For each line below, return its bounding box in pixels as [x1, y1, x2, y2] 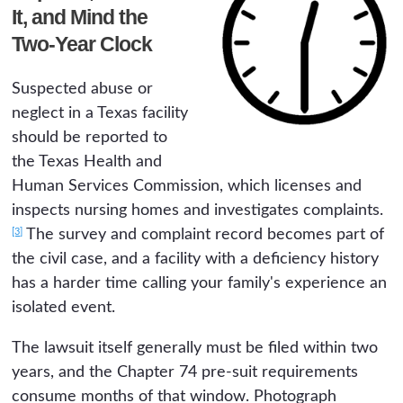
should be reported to [12, 130, 168, 147]
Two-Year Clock [12, 32, 153, 57]
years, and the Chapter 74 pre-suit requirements [12, 364, 359, 381]
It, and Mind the [12, 5, 148, 30]
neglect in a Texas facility [12, 105, 189, 122]
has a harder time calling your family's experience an [12, 275, 388, 292]
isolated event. [12, 300, 116, 317]
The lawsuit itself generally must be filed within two [12, 340, 379, 357]
